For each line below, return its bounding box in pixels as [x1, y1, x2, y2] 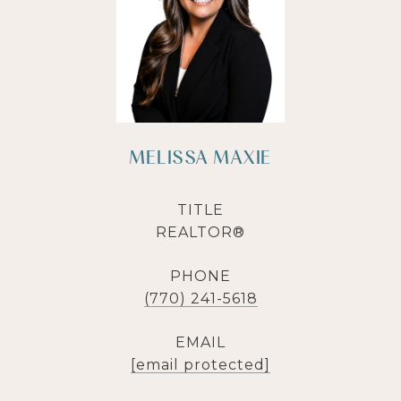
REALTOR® [156, 224, 245, 241]
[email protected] [131, 356, 270, 373]
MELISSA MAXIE [129, 146, 272, 168]
